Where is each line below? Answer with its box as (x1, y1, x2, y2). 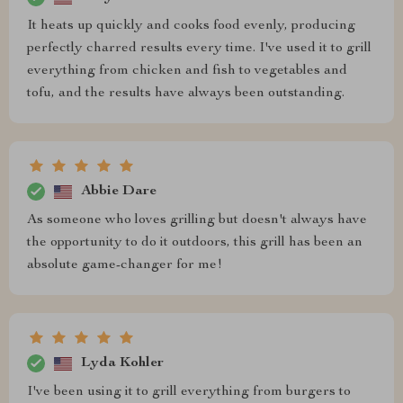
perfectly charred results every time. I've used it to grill (27, 41, 372, 57)
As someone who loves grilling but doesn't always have (27, 213, 367, 228)
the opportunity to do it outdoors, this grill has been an (27, 236, 363, 251)
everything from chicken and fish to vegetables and (27, 64, 347, 79)
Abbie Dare (81, 184, 157, 199)
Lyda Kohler (81, 355, 164, 371)
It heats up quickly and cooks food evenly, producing (27, 19, 355, 34)
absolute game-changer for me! (27, 258, 222, 273)
